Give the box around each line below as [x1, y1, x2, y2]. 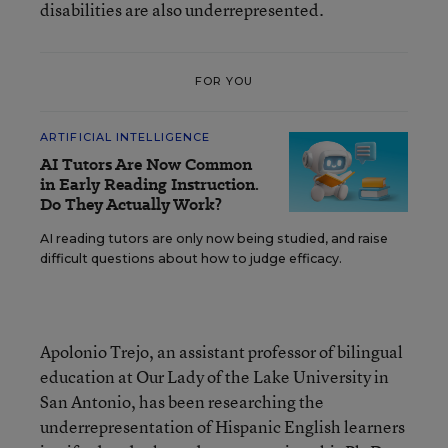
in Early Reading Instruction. [40, 172, 259, 196]
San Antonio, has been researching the [40, 389, 324, 413]
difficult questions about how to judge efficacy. [40, 250, 342, 266]
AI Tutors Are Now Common [40, 152, 252, 176]
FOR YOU [194, 74, 254, 89]
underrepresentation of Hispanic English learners [40, 414, 405, 438]
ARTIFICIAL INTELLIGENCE [40, 129, 211, 144]
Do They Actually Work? [40, 192, 222, 216]
